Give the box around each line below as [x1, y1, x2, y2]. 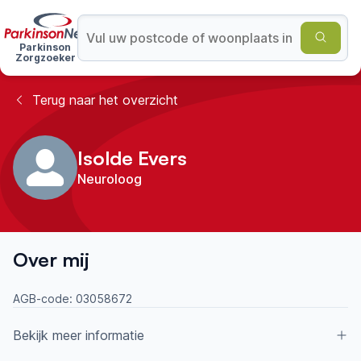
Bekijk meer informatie [13, 327, 144, 343]
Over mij [13, 247, 89, 272]
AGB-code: [13, 292, 76, 305]
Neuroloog [77, 171, 142, 187]
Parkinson [19, 41, 71, 53]
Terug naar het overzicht [32, 92, 178, 108]
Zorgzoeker [15, 52, 76, 64]
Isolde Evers [77, 146, 187, 170]
